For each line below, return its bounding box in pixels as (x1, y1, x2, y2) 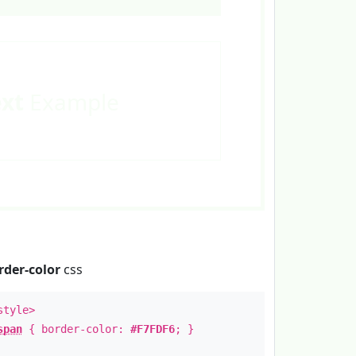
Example (23, 87, 119, 117)
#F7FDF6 (130, 323, 175, 335)
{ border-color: (21, 323, 130, 335)
